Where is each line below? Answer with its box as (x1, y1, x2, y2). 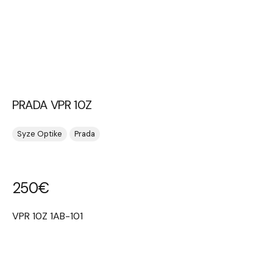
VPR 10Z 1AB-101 (12, 210, 83, 222)
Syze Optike (17, 129, 62, 139)
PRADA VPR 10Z (12, 97, 92, 113)
